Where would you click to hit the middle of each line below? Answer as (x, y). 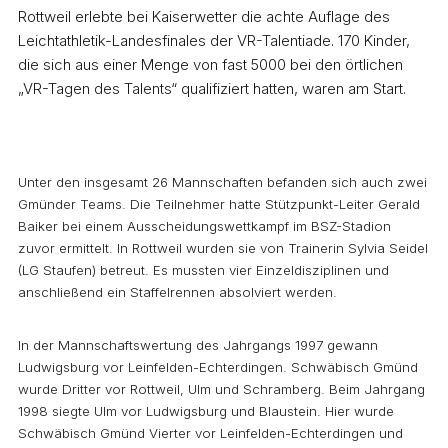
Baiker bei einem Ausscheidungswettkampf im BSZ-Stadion (204, 225)
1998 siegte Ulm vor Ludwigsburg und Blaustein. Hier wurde (206, 411)
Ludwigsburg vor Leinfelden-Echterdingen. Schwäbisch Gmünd (218, 367)
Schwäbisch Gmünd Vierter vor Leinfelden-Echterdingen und (210, 433)
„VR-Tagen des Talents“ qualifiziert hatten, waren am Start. (212, 89)
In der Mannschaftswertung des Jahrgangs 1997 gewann (198, 345)
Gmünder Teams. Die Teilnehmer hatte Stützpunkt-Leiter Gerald (219, 203)
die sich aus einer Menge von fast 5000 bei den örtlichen (210, 65)
